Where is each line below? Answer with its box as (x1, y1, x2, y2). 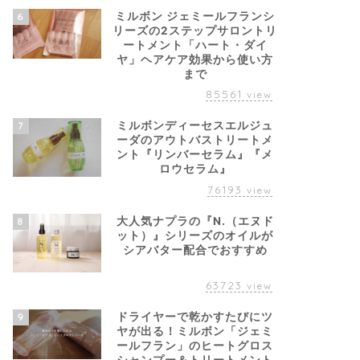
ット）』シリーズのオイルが (117, 229, 274, 243)
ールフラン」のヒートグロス (117, 339, 274, 353)
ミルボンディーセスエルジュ (117, 118, 274, 132)
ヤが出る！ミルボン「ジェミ (117, 325, 274, 338)
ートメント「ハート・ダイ (122, 38, 268, 51)
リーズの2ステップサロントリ (112, 23, 278, 37)
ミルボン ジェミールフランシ (115, 9, 276, 22)
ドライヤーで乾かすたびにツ (117, 310, 274, 324)
